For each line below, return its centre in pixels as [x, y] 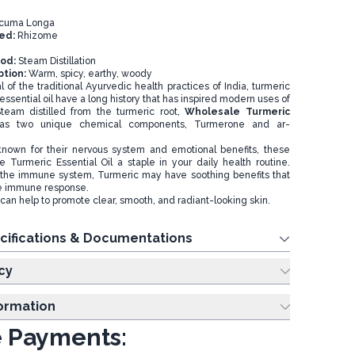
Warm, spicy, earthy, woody [89, 74]
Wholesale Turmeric [237, 112]
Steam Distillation [57, 61]
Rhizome [37, 36]
